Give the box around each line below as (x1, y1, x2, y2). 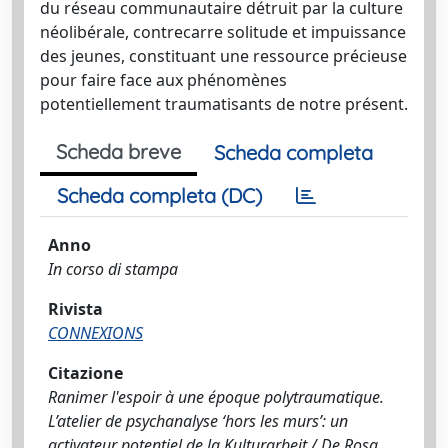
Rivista (48, 297, 103, 320)
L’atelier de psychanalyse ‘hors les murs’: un (48, 409, 348, 432)
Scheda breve (56, 138, 181, 164)
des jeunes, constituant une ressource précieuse (40, 44, 407, 67)
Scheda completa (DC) (57, 182, 262, 208)
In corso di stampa (48, 257, 178, 280)
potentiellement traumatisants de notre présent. (40, 92, 408, 115)
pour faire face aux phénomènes (40, 68, 287, 91)
